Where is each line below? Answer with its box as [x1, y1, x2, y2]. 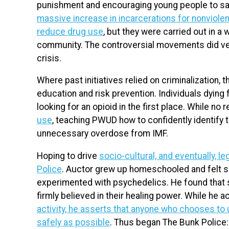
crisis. [37, 53, 63, 63]
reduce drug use [37, 26, 103, 37]
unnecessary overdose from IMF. [37, 128, 170, 139]
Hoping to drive [37, 150, 99, 161]
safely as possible [37, 217, 110, 227]
